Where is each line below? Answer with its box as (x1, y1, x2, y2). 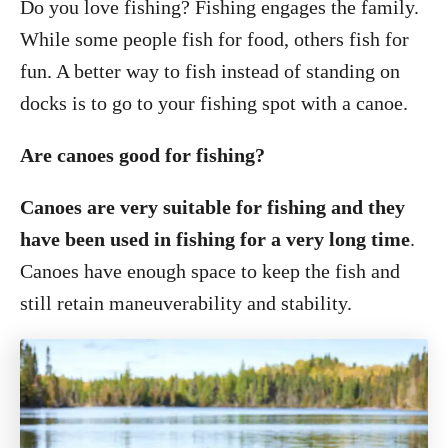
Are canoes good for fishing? (20, 144, 265, 166)
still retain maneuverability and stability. (20, 292, 352, 314)
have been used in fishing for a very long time (20, 228, 410, 250)
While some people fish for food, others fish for (20, 28, 409, 50)
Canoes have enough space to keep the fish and (20, 260, 400, 282)
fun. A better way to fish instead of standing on (20, 60, 400, 82)
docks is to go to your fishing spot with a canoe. (20, 92, 408, 114)
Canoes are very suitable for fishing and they (20, 196, 405, 218)
